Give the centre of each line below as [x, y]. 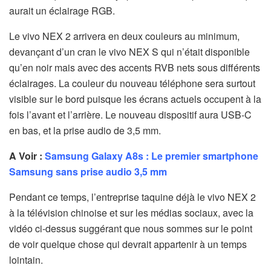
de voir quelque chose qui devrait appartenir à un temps [128, 244]
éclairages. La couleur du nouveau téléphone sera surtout [132, 83]
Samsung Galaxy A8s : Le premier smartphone [152, 155]
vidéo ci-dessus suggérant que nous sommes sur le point [131, 228]
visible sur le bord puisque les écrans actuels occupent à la [135, 99]
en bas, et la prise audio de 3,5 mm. [85, 130]
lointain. [26, 260]
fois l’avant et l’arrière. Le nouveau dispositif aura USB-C [130, 114]
